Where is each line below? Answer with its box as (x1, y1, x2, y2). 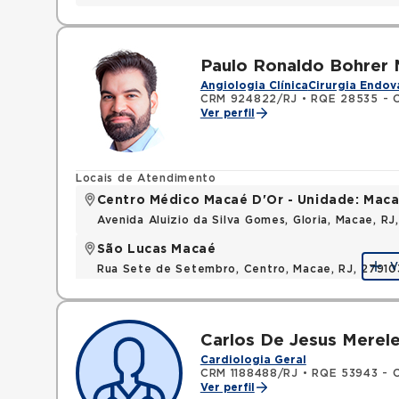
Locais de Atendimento (75, 173, 216, 183)
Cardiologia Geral (199, 354, 306, 365)
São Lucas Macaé (96, 243, 216, 256)
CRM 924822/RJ (199, 94, 298, 104)
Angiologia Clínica (199, 80, 308, 91)
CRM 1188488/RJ (199, 368, 298, 379)
